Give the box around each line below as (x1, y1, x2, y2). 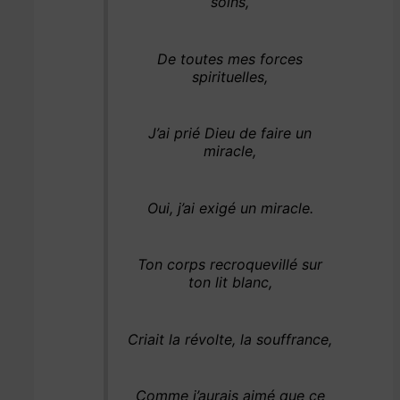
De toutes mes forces (157, 49, 304, 68)
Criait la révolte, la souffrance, (128, 329, 333, 348)
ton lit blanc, (187, 273, 272, 292)
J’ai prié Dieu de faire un (148, 124, 312, 143)
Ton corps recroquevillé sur (137, 255, 323, 274)
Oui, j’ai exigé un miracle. (146, 198, 313, 217)
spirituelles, (192, 67, 269, 86)
